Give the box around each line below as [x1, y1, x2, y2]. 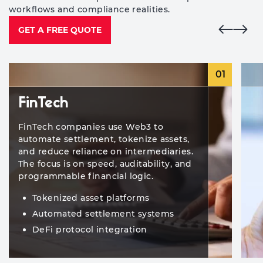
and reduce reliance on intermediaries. [18, 146, 193, 157]
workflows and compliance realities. [9, 4, 170, 15]
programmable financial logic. [18, 171, 154, 181]
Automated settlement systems [32, 208, 174, 219]
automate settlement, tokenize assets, [18, 134, 190, 144]
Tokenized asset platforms [32, 193, 150, 203]
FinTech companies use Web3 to [18, 122, 164, 132]
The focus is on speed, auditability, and [18, 159, 192, 169]
